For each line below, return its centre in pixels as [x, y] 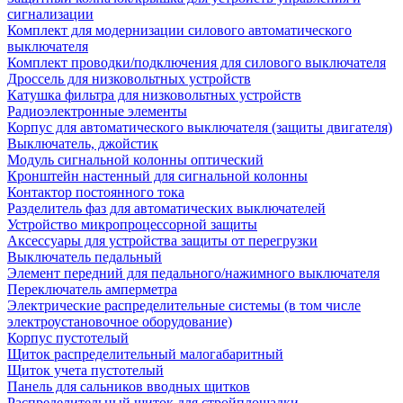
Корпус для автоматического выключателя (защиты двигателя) [200, 127]
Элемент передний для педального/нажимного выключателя [193, 273]
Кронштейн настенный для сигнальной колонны [157, 176]
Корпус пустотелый [68, 338]
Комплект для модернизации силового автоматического [179, 30]
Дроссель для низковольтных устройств [129, 79]
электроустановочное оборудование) [120, 322]
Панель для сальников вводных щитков [129, 386]
